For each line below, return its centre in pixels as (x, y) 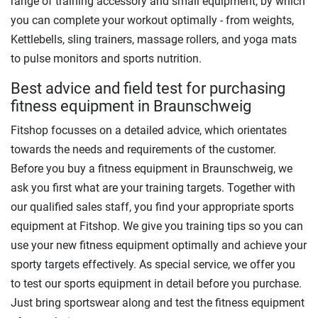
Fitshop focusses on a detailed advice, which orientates (149, 130)
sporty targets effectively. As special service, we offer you (153, 264)
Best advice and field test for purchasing (148, 88)
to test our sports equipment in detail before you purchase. (156, 283)
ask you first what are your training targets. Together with (153, 187)
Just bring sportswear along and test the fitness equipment (158, 302)
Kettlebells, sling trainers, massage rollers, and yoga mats (154, 39)
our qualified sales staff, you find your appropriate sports (152, 207)
